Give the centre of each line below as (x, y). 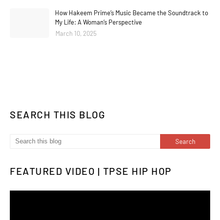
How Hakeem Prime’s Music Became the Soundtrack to (132, 13)
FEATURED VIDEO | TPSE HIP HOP (91, 171)
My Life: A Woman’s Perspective (98, 22)
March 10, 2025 (76, 34)
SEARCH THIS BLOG (57, 115)
